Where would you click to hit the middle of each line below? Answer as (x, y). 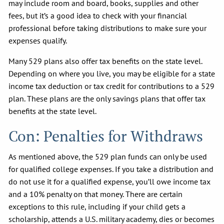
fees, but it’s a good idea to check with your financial (98, 15)
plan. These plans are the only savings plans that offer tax (107, 98)
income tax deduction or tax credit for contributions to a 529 (112, 86)
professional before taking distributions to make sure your (108, 28)
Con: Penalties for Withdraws (108, 136)
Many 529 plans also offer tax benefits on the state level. (105, 61)
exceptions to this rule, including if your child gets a (97, 206)
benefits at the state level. (53, 111)
